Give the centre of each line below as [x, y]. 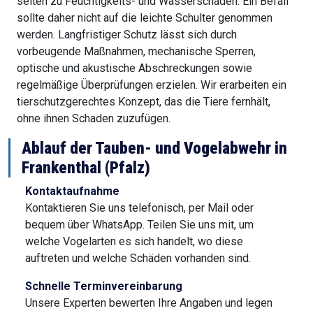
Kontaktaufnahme [72, 191]
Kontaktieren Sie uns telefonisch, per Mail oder [139, 208]
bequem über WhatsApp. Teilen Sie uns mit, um [139, 224]
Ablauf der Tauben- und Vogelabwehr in [154, 148]
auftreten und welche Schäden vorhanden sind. [138, 258]
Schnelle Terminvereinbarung [104, 286]
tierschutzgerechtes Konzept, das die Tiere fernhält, [144, 101]
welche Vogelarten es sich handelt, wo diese [134, 241]
